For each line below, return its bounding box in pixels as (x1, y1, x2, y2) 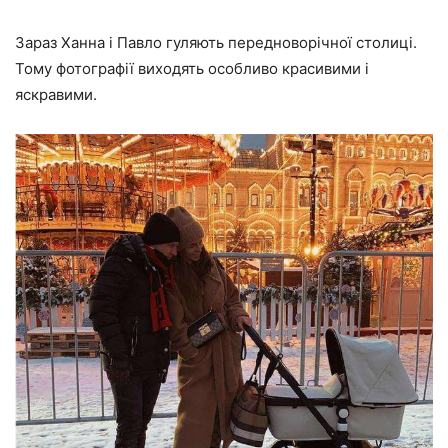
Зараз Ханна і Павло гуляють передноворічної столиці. (15, 32, 417, 52)
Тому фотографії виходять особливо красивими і (15, 58, 369, 78)
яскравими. (15, 84, 97, 104)
